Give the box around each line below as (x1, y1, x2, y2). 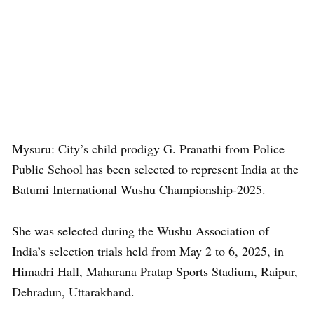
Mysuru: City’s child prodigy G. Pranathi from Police (12, 140, 285, 157)
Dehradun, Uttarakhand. (12, 283, 135, 300)
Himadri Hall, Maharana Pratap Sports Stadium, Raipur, (12, 263, 298, 280)
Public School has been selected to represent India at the (12, 161, 299, 177)
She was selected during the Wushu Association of (12, 222, 269, 239)
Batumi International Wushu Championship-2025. (12, 181, 266, 198)
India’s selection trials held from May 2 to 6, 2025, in (12, 243, 284, 259)
